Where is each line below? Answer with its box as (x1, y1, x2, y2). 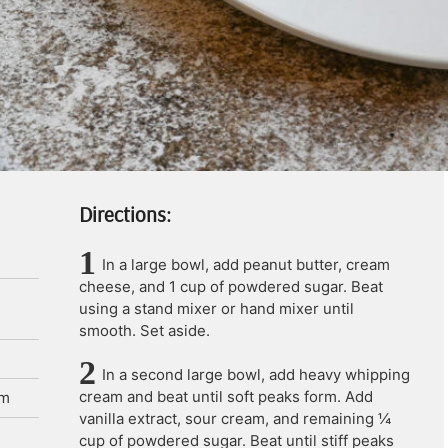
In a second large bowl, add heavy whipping (102, 365, 410, 384)
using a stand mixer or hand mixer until (79, 299, 354, 318)
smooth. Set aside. (79, 321, 210, 340)
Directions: (79, 201, 171, 227)
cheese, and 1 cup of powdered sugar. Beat (79, 277, 383, 296)
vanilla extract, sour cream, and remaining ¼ (79, 409, 391, 428)
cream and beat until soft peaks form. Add (79, 387, 373, 406)
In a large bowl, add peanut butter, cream (102, 255, 390, 274)
